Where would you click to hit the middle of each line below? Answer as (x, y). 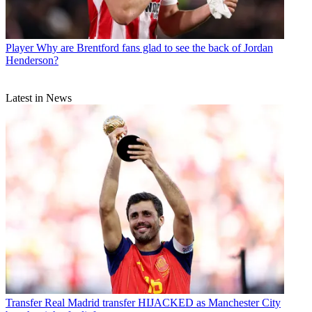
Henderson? (32, 61)
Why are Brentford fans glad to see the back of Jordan (155, 48)
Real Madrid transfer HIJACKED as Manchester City (163, 303)
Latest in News (39, 98)
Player (19, 48)
